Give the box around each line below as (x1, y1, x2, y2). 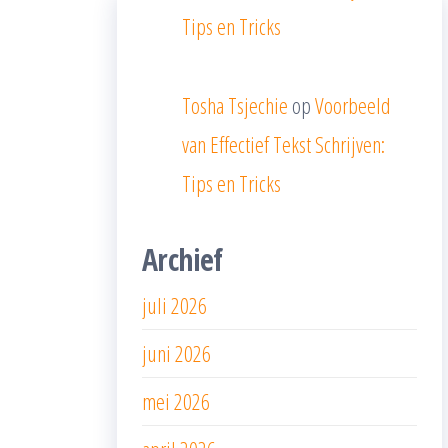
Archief (142, 238, 223, 280)
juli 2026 (142, 289, 207, 320)
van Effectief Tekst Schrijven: (182, 128, 385, 159)
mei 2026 (142, 385, 210, 416)
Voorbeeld (315, 89, 391, 120)
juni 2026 (142, 337, 211, 368)
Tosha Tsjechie (182, 89, 288, 120)
